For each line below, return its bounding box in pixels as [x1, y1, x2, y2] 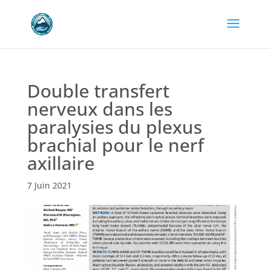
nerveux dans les [27, 96, 172, 121]
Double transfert [27, 78, 169, 103]
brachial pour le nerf [27, 133, 204, 157]
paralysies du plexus [27, 115, 202, 139]
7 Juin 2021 [27, 180, 72, 191]
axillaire [27, 151, 95, 175]
